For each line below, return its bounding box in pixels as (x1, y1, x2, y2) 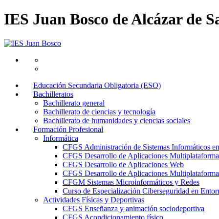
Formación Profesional (33, 125, 103, 133)
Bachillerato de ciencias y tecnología (43, 107, 155, 116)
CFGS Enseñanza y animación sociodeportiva (63, 204, 204, 213)
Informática (43, 133, 78, 142)
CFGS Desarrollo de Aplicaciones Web (63, 160, 184, 169)
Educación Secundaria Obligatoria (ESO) (33, 81, 161, 89)
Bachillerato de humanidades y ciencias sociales (43, 116, 190, 125)
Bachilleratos (33, 89, 73, 98)
